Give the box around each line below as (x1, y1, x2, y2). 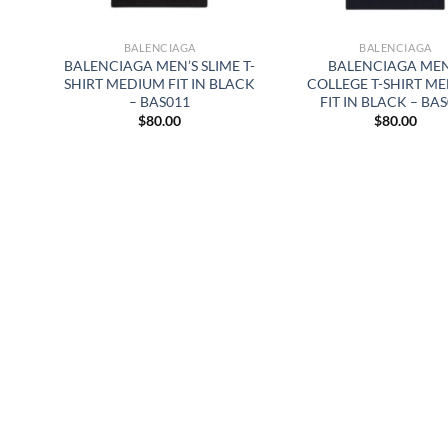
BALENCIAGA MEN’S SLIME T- (64, 56, 256, 74)
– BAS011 (129, 92, 191, 110)
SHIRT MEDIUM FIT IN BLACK (64, 74, 256, 92)
